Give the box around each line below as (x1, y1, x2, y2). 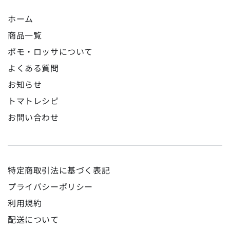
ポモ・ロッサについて (8, 45, 93, 57)
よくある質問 (8, 62, 59, 74)
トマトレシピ (8, 94, 59, 107)
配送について (8, 213, 59, 225)
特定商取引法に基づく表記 (8, 164, 110, 176)
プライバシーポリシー (8, 180, 93, 193)
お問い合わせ (8, 111, 59, 123)
